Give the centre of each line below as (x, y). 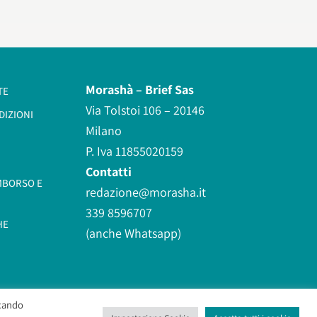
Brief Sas (169, 90)
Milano (104, 131)
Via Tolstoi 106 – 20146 (145, 110)
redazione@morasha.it (146, 192)
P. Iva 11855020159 (134, 151)
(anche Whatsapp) (133, 234)
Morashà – (115, 90)
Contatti (109, 172)
